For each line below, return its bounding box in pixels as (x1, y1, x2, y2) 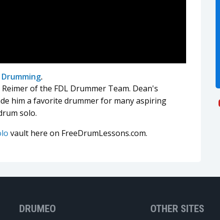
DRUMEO (19, 202, 56, 215)
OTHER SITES (150, 202, 204, 215)
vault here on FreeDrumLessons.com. (8, 127, 147, 138)
